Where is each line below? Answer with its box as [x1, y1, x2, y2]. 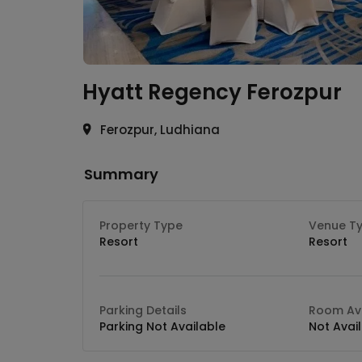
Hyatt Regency [82, 78, 242, 107]
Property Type [99, 217, 183, 234]
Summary [84, 164, 158, 184]
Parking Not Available [99, 318, 225, 335]
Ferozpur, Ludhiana [100, 121, 220, 138]
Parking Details [99, 302, 187, 318]
